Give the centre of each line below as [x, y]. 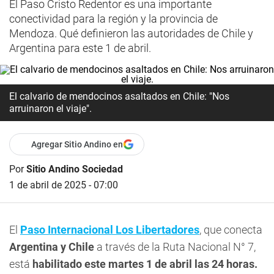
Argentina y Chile [52, 247]
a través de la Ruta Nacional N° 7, [175, 247]
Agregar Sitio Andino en [77, 144]
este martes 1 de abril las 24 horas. [171, 264]
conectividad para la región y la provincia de [113, 19]
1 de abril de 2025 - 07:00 [64, 185]
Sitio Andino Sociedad [75, 169]
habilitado [57, 264]
